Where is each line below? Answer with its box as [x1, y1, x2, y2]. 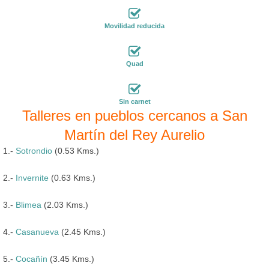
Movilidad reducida [104, 22, 165, 29]
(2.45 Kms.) [59, 226, 106, 237]
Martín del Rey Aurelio [64, 126, 205, 143]
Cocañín [16, 253, 47, 264]
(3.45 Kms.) [47, 253, 94, 264]
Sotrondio [16, 145, 52, 156]
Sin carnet [118, 97, 151, 105]
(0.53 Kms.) [52, 145, 99, 156]
